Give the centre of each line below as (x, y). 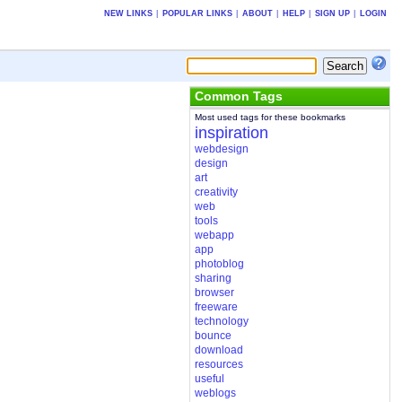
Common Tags (238, 96)
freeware (216, 307)
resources (218, 365)
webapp (214, 236)
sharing (213, 279)
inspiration (231, 133)
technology (221, 322)
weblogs (215, 393)
